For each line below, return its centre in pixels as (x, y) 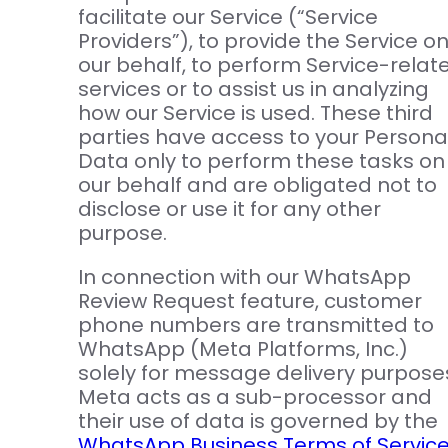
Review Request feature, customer (249, 301)
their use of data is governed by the (257, 421)
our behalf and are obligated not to (257, 185)
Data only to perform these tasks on (261, 161)
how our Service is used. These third (255, 113)
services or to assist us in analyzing (253, 89)
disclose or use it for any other (229, 209)
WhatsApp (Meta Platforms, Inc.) (242, 349)
